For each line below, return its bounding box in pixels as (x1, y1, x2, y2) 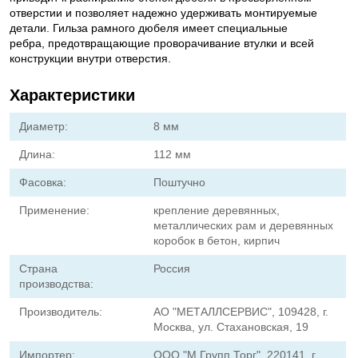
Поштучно (153, 176, 206, 189)
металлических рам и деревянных (153, 219, 334, 232)
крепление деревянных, (153, 204, 280, 217)
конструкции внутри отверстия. (10, 52, 171, 65)
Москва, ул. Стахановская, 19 (153, 320, 309, 333)
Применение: (19, 204, 89, 217)
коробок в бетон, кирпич (153, 234, 280, 247)
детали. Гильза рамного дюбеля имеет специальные (10, 22, 288, 34)
